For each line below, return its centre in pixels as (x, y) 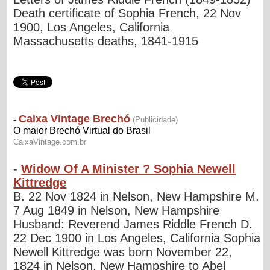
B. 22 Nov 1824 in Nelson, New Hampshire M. (137, 196)
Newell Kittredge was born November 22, (123, 252)
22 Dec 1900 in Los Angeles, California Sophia (137, 238)
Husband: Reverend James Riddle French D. (133, 224)
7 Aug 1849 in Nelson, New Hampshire (117, 210)
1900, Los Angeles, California (92, 27)
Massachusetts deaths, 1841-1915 (106, 41)
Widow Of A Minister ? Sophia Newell (129, 168)
